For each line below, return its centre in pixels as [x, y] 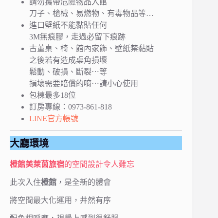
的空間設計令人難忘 [99, 164]
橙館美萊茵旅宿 [37, 164]
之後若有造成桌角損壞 [68, 60]
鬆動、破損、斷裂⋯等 [68, 72]
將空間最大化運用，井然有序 [60, 200]
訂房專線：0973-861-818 [71, 107]
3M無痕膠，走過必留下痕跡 [77, 36]
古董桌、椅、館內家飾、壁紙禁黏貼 [91, 48]
